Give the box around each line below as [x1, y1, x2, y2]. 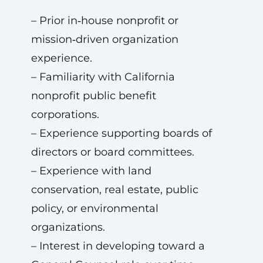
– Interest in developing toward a [31, 240, 205, 252]
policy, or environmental [31, 202, 159, 215]
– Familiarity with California [31, 70, 175, 83]
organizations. [31, 221, 105, 234]
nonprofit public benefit [31, 89, 156, 102]
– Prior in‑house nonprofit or [31, 14, 178, 27]
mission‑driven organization [31, 33, 178, 46]
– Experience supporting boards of [31, 127, 212, 140]
